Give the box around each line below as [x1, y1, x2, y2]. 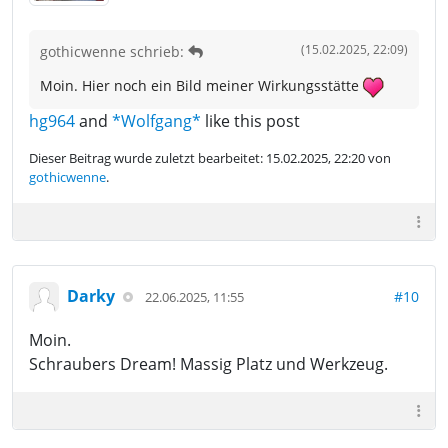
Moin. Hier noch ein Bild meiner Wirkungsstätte [40, 76, 363, 96]
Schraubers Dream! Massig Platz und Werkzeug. [29, 352, 388, 375]
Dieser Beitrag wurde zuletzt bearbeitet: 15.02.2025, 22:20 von [29, 148, 391, 167]
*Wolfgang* [112, 109, 201, 132]
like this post [201, 109, 300, 132]
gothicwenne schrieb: [40, 42, 188, 62]
